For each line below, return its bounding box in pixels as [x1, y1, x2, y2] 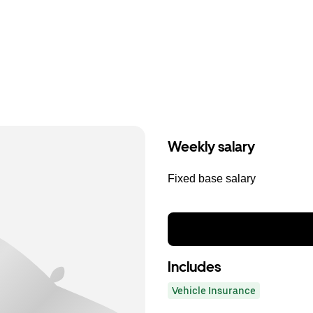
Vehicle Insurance [172, 285, 256, 296]
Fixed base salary [168, 173, 256, 184]
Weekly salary [168, 138, 255, 155]
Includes [168, 259, 221, 275]
